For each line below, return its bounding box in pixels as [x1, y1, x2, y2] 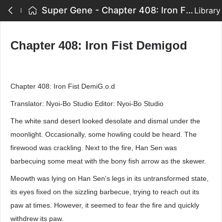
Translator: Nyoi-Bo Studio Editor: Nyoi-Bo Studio [10, 100, 164, 108]
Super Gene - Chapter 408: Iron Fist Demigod [186, 5, 193, 15]
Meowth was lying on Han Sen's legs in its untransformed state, [10, 174, 209, 182]
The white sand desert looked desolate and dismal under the [10, 117, 200, 125]
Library [194, 5, 221, 15]
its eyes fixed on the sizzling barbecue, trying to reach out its [10, 188, 199, 196]
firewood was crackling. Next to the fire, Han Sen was [10, 144, 177, 152]
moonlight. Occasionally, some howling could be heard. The [10, 130, 197, 138]
